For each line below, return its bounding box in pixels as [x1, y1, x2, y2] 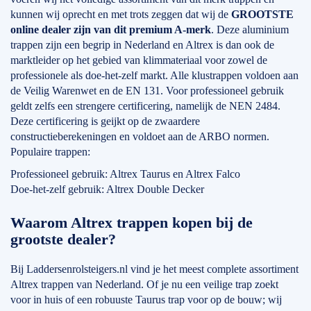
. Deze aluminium [211, 24, 289, 35]
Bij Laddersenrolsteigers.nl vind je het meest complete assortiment [10, 263, 299, 275]
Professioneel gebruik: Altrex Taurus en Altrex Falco [10, 168, 240, 180]
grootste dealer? [10, 230, 116, 248]
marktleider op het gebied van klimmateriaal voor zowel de [10, 54, 267, 66]
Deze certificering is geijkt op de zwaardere [10, 115, 200, 127]
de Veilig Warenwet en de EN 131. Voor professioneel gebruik [10, 85, 284, 96]
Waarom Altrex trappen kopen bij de [10, 214, 253, 231]
